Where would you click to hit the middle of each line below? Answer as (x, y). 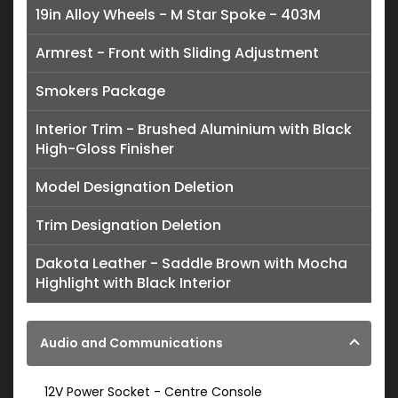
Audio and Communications (131, 343)
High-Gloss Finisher (105, 149)
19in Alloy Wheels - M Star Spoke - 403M (178, 15)
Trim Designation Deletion (128, 226)
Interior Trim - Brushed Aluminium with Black (194, 130)
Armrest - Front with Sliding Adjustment (177, 53)
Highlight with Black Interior (133, 283)
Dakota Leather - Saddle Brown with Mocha (191, 264)
